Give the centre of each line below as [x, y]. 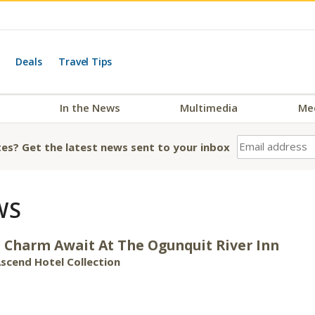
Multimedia [209, 108]
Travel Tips [85, 62]
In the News [90, 108]
